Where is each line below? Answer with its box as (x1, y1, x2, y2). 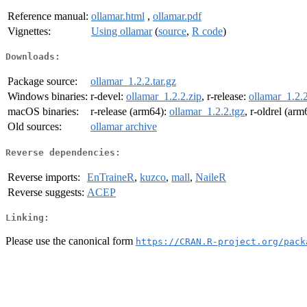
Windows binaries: (8, 90, 88, 103)
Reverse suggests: (8, 186, 84, 198)
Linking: (5, 212, 49, 223)
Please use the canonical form (5, 234, 136, 247)
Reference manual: (8, 10, 88, 22)
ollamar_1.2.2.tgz (169, 106, 245, 118)
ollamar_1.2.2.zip (126, 90, 201, 103)
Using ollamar (91, 25, 152, 37)
